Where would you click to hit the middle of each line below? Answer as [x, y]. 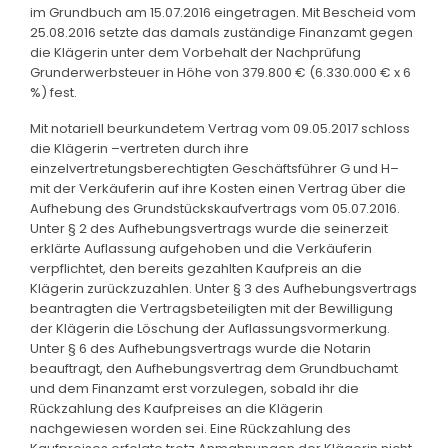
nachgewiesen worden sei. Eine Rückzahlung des [190, 428]
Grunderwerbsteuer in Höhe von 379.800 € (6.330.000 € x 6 [220, 72]
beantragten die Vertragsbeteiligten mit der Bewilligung [211, 308]
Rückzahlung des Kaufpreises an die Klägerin [176, 408]
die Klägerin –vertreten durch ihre [139, 148]
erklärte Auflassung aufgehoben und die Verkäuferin [201, 248]
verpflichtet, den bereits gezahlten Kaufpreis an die [196, 268]
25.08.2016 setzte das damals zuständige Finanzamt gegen [221, 32]
